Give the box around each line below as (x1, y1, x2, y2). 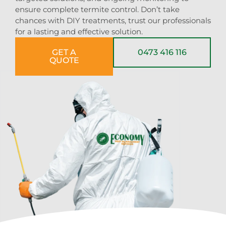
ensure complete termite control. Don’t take (15, 4, 180, 14)
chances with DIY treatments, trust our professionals (15, 15, 211, 25)
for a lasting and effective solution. (15, 26, 143, 36)
